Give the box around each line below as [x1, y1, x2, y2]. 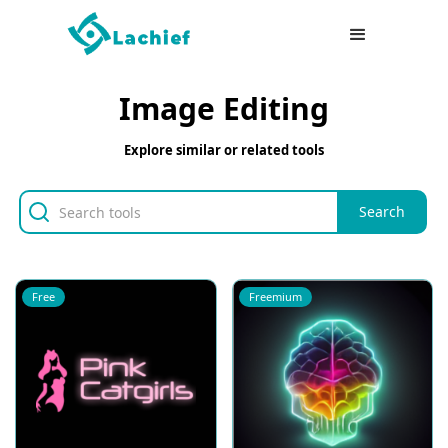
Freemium [248, 289, 302, 304]
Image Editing [119, 88, 329, 129]
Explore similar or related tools [124, 141, 324, 159]
